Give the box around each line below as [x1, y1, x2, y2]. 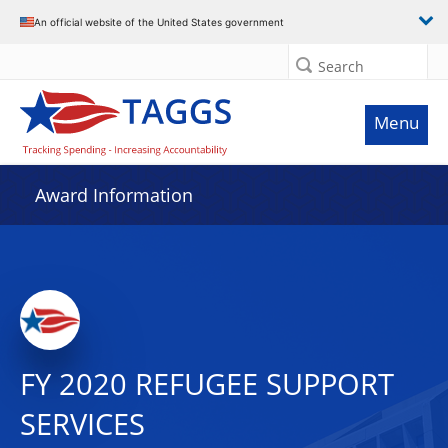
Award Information [35, 183, 193, 207]
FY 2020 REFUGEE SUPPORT [20, 364, 394, 404]
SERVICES [20, 404, 145, 444]
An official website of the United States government [34, 15, 284, 28]
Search [318, 57, 364, 76]
